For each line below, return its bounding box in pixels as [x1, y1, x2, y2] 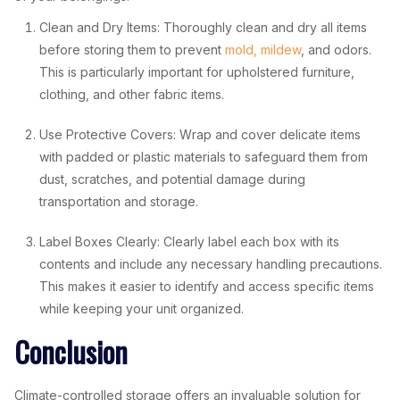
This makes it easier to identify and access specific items [39, 279, 374, 294]
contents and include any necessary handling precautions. [39, 256, 382, 271]
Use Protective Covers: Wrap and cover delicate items [39, 127, 361, 142]
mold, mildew [225, 42, 301, 57]
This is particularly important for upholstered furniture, [39, 64, 354, 79]
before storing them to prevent [39, 42, 225, 57]
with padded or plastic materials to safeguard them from [39, 149, 368, 164]
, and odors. [301, 42, 371, 57]
